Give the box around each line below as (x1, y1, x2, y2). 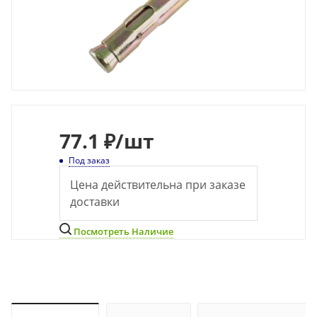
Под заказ (69, 154, 110, 166)
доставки (70, 194, 120, 209)
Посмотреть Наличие (71, 225, 173, 238)
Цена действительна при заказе (70, 177, 246, 192)
